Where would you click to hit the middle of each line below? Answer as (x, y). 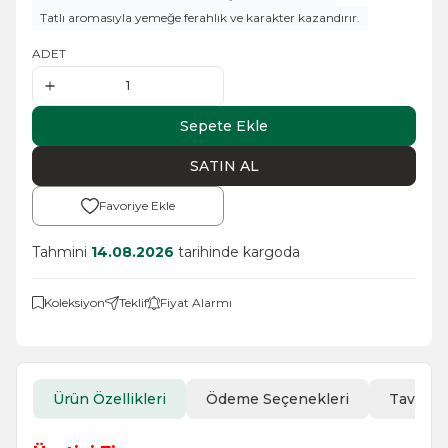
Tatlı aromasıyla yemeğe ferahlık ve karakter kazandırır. (200, 17)
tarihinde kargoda (237, 251)
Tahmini (61, 251)
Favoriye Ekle (137, 205)
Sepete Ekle (224, 125)
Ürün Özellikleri (109, 398)
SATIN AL (224, 165)
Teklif (133, 302)
